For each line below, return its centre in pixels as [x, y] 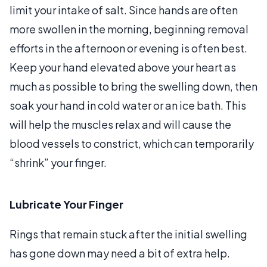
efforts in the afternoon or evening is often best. [128, 48]
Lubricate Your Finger [66, 204]
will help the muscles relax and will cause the [120, 124]
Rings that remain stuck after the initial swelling [128, 234]
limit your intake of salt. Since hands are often [124, 10]
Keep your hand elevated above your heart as [123, 67]
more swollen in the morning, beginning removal [129, 29]
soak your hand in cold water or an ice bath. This [128, 105]
